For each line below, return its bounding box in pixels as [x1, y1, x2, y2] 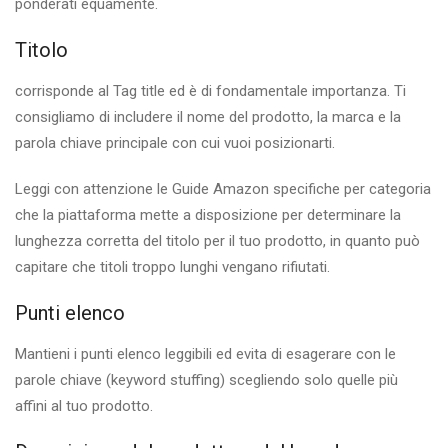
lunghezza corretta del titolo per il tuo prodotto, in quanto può [15, 232, 420, 251]
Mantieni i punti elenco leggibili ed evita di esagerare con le [15, 345, 396, 364]
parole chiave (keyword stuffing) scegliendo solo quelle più [15, 371, 398, 390]
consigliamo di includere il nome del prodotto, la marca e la [15, 108, 401, 127]
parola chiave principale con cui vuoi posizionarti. [15, 134, 335, 153]
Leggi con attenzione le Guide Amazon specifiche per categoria [15, 180, 431, 199]
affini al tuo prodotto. [15, 397, 153, 416]
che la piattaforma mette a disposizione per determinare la [15, 206, 401, 225]
